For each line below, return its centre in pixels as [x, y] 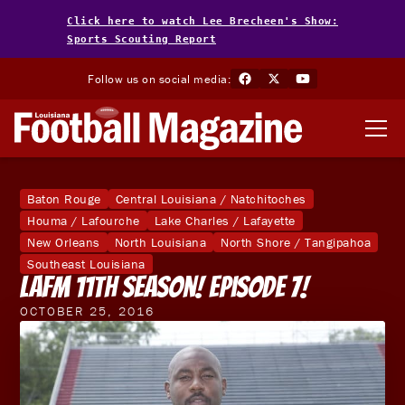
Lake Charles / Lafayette [225, 220]
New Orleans [64, 242]
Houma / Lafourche [84, 220]
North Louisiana [160, 242]
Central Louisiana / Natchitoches [211, 198]
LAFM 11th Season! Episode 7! [165, 288]
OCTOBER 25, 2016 [88, 311]
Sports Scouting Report [141, 39]
